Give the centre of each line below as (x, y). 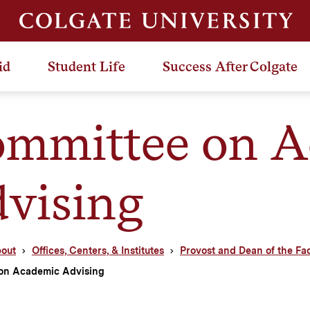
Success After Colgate (230, 66)
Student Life (86, 66)
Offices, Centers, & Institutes (98, 250)
